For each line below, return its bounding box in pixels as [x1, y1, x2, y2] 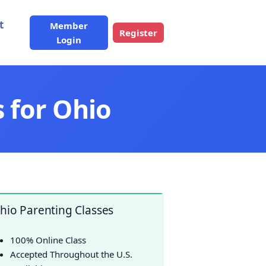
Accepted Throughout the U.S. [10, 248, 133, 260]
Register [119, 27, 157, 39]
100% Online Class [10, 234, 87, 246]
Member [50, 20, 88, 31]
